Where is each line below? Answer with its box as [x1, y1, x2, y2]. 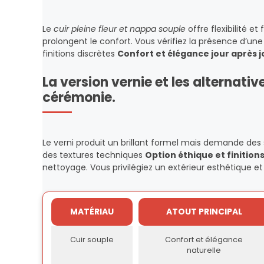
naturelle [187, 245, 221, 255]
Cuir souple [70, 235, 114, 245]
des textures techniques [42, 149, 145, 161]
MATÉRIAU [70, 206, 114, 217]
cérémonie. [42, 88, 115, 107]
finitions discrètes [42, 48, 117, 60]
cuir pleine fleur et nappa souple [54, 23, 186, 35]
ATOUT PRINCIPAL [166, 206, 242, 217]
